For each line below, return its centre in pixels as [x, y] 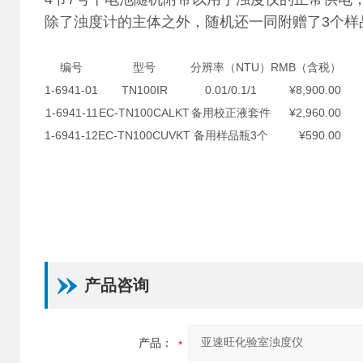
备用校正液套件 [231, 113]
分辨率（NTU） [231, 67]
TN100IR [144, 90]
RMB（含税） [306, 67]
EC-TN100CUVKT [144, 135]
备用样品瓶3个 [231, 135]
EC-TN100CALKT [144, 113]
